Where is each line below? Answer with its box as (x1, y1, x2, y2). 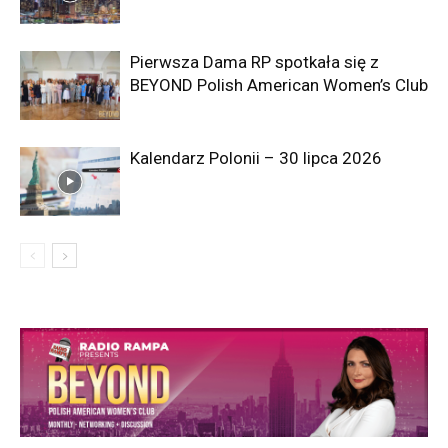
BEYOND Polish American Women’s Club (130, 75, 428, 96)
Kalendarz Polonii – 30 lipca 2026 (130, 148, 382, 169)
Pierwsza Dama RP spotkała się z (130, 52, 379, 73)
